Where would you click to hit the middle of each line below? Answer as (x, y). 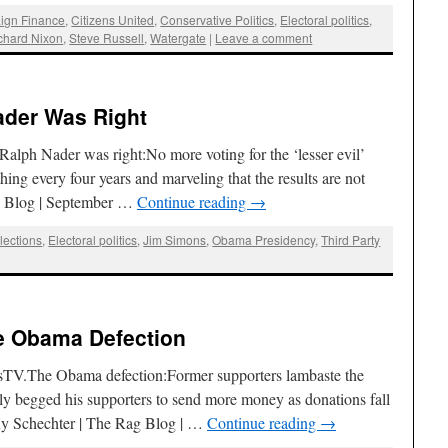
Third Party (351, 240)
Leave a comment (264, 37)
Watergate (178, 37)
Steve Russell (107, 37)
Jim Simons (175, 240)
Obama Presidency (264, 240)
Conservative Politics (217, 19)
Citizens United (113, 19)
